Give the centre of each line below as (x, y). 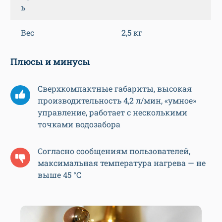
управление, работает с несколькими (112, 112)
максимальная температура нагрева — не (122, 163)
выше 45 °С (59, 175)
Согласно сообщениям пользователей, (114, 151)
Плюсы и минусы (50, 62)
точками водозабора (79, 124)
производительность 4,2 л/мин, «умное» (117, 101)
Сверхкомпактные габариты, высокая (115, 89)
